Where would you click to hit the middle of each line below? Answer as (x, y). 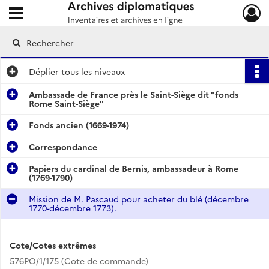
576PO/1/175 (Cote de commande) (79, 261)
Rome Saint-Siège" (66, 103)
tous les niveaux (92, 71)
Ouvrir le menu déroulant (60, 11)
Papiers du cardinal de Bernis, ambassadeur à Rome (134, 168)
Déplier (44, 71)
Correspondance (63, 147)
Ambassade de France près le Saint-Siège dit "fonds (134, 94)
